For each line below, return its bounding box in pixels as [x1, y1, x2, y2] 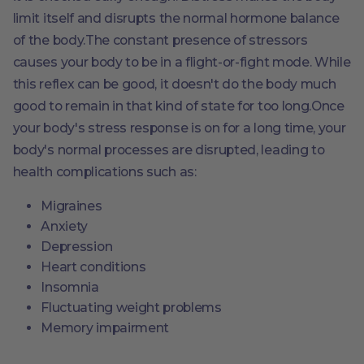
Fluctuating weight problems [41, 299, 222, 315]
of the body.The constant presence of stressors [12, 32, 308, 49]
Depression [41, 238, 113, 254]
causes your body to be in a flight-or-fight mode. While [12, 54, 351, 71]
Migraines [41, 197, 102, 214]
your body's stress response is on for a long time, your [12, 120, 346, 136]
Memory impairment [41, 319, 170, 336]
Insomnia [41, 279, 99, 295]
